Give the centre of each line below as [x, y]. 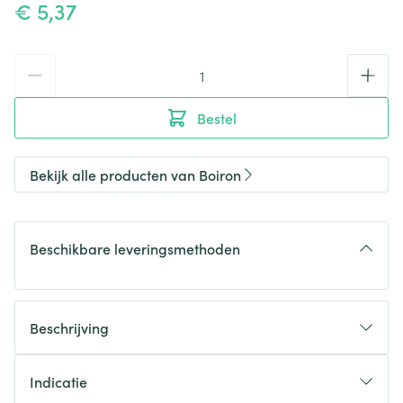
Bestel [217, 118]
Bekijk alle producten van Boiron [135, 175]
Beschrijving [69, 327]
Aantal [35, 63]
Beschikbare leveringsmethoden [135, 248]
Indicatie [58, 381]
